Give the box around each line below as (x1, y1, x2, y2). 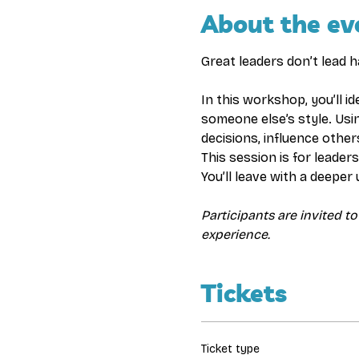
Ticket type (200, 342, 260, 356)
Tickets (200, 278, 287, 309)
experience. (200, 227, 270, 242)
